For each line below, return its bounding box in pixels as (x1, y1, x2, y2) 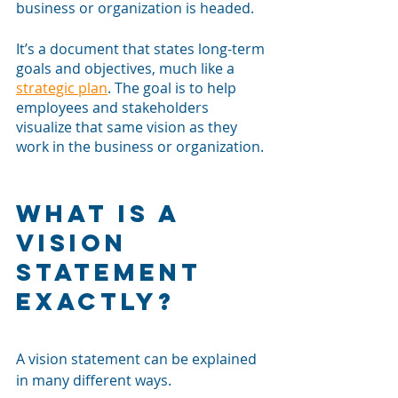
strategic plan (16, 77, 107, 98)
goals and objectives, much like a (16, 58, 238, 78)
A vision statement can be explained (16, 348, 260, 369)
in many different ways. (16, 370, 171, 390)
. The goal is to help (107, 77, 240, 98)
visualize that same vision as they (16, 116, 241, 137)
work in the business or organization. (16, 136, 267, 156)
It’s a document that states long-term (16, 38, 268, 59)
